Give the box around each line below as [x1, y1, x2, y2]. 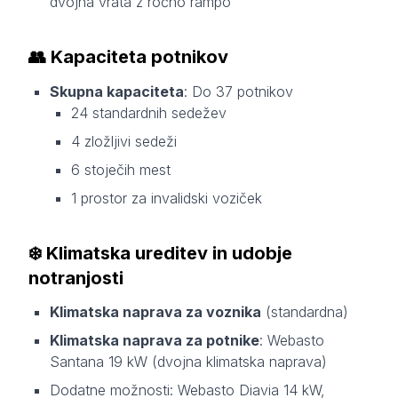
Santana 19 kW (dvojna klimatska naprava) [50, 353, 327, 371]
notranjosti [28, 267, 123, 289]
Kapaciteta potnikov [51, 45, 228, 68]
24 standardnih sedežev [71, 103, 227, 122]
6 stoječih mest [71, 160, 171, 179]
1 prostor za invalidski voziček [71, 188, 262, 207]
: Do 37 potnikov [184, 82, 293, 100]
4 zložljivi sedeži [71, 131, 177, 150]
